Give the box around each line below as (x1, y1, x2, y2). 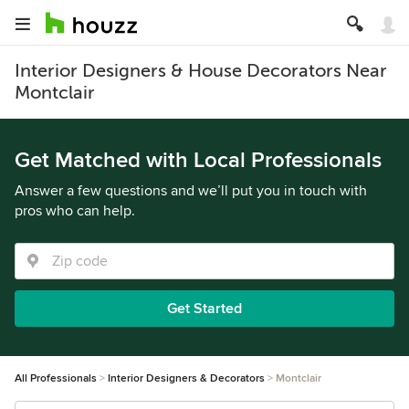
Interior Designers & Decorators (108, 372, 265, 385)
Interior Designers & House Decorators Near (15, 60, 387, 81)
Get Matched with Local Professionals (15, 147, 382, 173)
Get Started (167, 299, 242, 318)
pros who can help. (15, 202, 135, 220)
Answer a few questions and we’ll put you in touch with (15, 182, 367, 200)
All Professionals (15, 372, 97, 385)
